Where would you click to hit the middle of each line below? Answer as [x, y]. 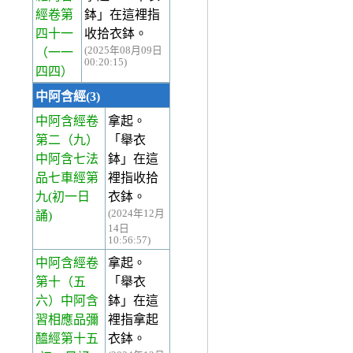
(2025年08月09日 [123, 51]
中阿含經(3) [68, 97]
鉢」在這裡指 [122, 15]
